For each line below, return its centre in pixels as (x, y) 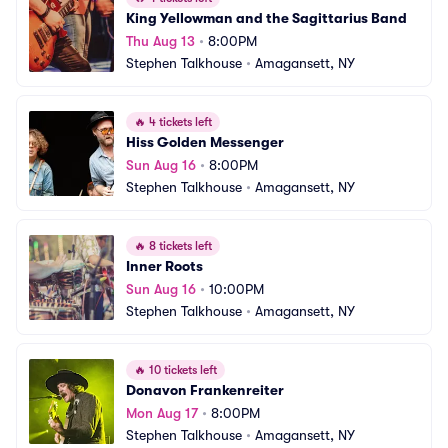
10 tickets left (181, 370)
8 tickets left (179, 246)
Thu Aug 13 (160, 41)
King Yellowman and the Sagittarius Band (266, 18)
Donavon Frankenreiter (205, 390)
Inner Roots (164, 266)
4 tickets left (179, 122)
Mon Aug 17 (162, 413)
